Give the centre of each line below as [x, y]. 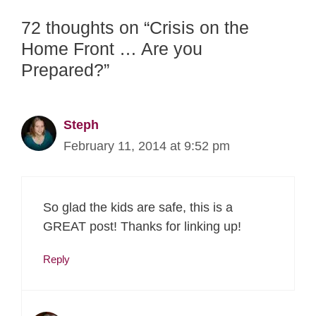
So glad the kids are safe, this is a [138, 207]
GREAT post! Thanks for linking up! [142, 226]
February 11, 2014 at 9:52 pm [147, 146]
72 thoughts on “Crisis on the [135, 27]
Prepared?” [65, 69]
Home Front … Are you [112, 48]
